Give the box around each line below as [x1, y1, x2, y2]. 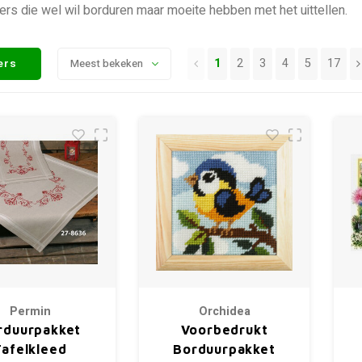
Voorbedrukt [180, 322, 268, 337]
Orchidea [198, 303, 250, 320]
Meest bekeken [70, 56, 144, 71]
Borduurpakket [173, 342, 276, 356]
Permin [9, 303, 51, 320]
